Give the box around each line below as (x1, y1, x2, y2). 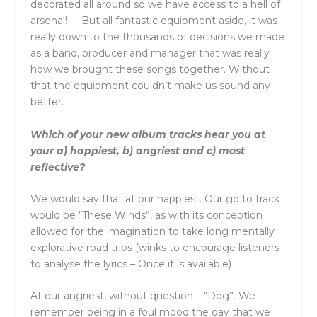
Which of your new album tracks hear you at (30, 127, 265, 141)
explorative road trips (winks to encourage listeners (30, 241, 279, 255)
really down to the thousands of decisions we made (30, 30, 284, 44)
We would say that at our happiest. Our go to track (30, 192, 279, 206)
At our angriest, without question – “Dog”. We (30, 289, 255, 303)
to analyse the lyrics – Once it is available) (30, 258, 234, 271)
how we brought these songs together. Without (30, 63, 270, 76)
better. (30, 96, 64, 109)
